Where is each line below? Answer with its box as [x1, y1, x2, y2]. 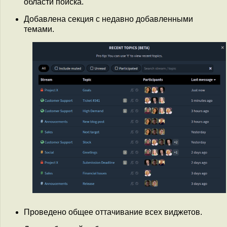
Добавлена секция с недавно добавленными [24, 14, 193, 23]
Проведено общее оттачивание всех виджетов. [24, 208, 202, 217]
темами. [24, 24, 54, 33]
